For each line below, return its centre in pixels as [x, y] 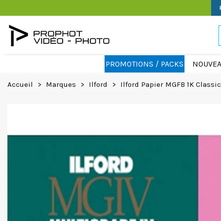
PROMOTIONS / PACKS [144, 64]
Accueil [20, 84]
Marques [61, 84]
